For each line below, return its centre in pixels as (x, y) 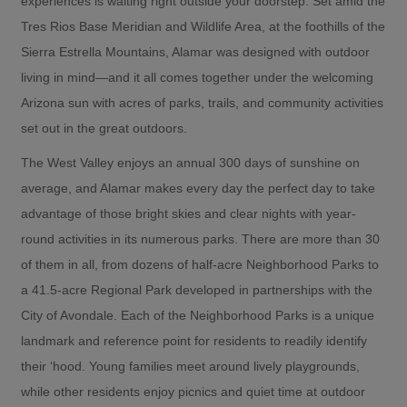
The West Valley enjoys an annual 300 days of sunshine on (190, 162)
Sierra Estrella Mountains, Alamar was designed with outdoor (195, 51)
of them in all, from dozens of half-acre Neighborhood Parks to (200, 264)
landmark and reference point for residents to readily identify (194, 340)
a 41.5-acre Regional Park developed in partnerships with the (197, 289)
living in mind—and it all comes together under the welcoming (197, 77)
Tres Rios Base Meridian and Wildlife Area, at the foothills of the (203, 26)
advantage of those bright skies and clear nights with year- (189, 213)
